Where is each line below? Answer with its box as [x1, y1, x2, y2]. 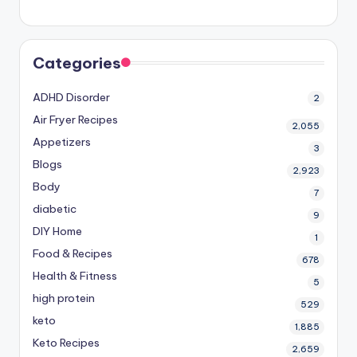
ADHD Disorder [33, 89, 110, 104]
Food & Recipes [33, 245, 112, 261]
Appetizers [33, 134, 91, 149]
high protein [33, 290, 95, 305]
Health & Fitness [33, 268, 117, 283]
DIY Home [33, 223, 82, 238]
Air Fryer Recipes [33, 112, 118, 127]
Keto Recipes [33, 335, 100, 350]
